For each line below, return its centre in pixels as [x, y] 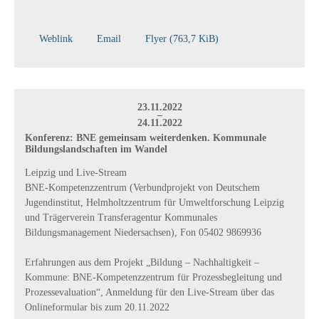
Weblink [56, 39]
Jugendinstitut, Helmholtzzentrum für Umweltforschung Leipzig [155, 203]
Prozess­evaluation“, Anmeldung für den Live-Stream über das [150, 293]
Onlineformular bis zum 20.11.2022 [97, 308]
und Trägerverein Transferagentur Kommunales [121, 218]
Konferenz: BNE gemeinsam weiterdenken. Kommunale [146, 138]
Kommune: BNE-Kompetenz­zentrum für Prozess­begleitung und [153, 278]
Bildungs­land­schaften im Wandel [96, 150]
